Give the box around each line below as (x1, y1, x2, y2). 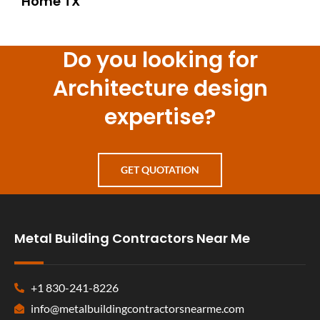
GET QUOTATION (121, 163, 199, 176)
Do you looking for (62, 44, 258, 75)
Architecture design (52, 73, 268, 104)
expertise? (104, 101, 216, 132)
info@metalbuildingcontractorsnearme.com (30, 301, 244, 315)
